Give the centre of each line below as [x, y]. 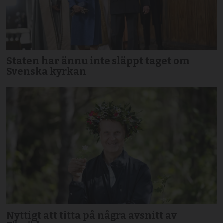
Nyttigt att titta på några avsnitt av [92, 215]
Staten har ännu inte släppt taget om [98, 61]
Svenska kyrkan [47, 71]
